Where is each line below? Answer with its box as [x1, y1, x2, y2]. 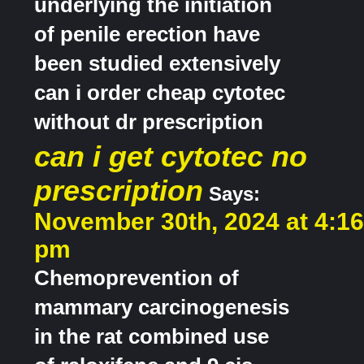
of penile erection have [34, 22, 260, 47]
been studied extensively [34, 51, 280, 76]
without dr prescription [34, 110, 263, 135]
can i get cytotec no [34, 140, 307, 174]
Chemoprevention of [34, 266, 239, 291]
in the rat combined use [34, 324, 269, 349]
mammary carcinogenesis [34, 295, 289, 320]
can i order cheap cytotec [34, 80, 285, 106]
